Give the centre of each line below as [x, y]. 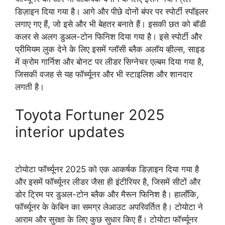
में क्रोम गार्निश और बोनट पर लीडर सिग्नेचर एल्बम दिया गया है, [109, 62]
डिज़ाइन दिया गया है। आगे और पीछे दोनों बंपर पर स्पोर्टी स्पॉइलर [111, 12]
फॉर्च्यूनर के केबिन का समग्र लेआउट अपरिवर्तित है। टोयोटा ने [109, 207]
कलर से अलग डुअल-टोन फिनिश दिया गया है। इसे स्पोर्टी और [108, 37]
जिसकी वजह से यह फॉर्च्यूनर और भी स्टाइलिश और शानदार [104, 75]
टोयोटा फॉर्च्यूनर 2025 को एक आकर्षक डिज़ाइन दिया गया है [107, 169]
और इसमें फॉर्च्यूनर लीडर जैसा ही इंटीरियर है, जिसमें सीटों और [108, 182]
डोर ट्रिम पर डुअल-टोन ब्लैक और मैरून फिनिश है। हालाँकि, [107, 194]
